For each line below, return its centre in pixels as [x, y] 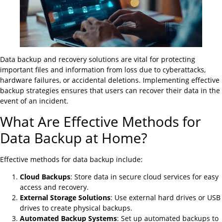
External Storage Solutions [65, 198]
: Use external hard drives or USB [166, 198]
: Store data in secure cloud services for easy [144, 177]
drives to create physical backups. [76, 208]
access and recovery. [54, 187]
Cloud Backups [45, 177]
